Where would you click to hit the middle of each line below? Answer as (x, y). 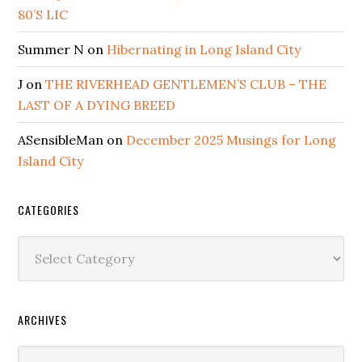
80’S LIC (43, 14)
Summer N (51, 49)
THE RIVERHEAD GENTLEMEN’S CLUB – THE (186, 84)
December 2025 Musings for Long (232, 139)
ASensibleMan (61, 139)
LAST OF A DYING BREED (97, 105)
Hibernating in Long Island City (204, 49)
